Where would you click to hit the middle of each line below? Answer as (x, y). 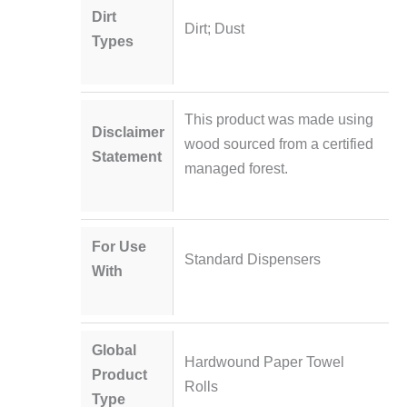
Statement (127, 156)
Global (114, 349)
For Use (119, 247)
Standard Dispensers (252, 258)
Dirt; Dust (214, 29)
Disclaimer (129, 131)
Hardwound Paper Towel (264, 362)
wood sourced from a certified (278, 144)
